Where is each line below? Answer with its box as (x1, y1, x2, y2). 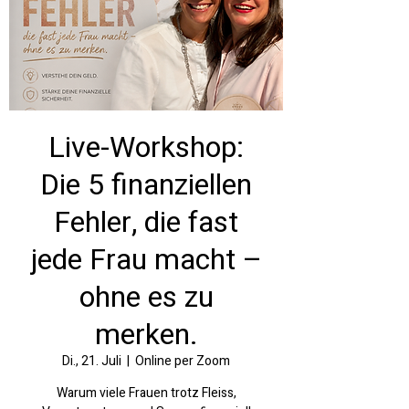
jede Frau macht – (30, 237, 262, 281)
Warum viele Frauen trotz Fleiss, (56, 383, 236, 403)
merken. (94, 312, 198, 356)
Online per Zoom (135, 351, 230, 371)
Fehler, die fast (54, 200, 238, 244)
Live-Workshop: (48, 125, 244, 169)
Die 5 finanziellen (40, 163, 252, 206)
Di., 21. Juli (62, 351, 121, 371)
